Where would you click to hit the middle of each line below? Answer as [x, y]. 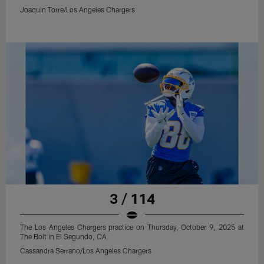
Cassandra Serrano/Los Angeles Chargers [86, 250]
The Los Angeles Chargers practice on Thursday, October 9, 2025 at [132, 227]
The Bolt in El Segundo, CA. [65, 236]
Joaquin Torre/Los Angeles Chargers [78, 10]
